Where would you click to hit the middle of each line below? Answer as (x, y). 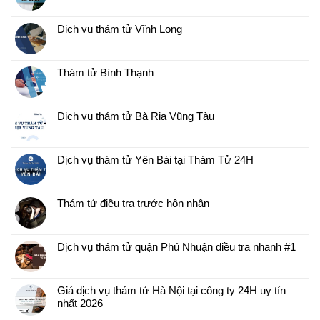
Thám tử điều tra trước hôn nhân (133, 203)
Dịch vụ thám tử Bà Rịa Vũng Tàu (136, 116)
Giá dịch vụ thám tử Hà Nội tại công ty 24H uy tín (171, 290)
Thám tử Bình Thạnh (105, 72)
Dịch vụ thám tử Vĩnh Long (120, 29)
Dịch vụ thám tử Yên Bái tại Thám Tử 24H (155, 159)
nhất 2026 (80, 303)
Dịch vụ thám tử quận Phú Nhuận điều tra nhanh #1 (176, 246)
